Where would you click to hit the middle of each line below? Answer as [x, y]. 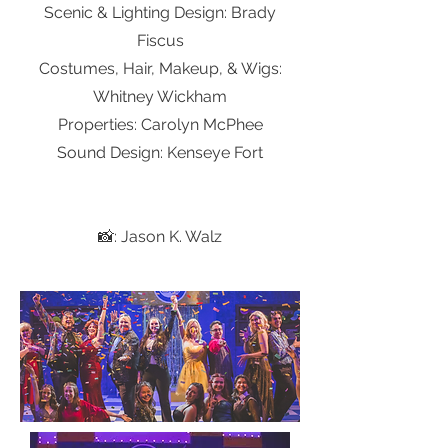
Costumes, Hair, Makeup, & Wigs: [160, 68]
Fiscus [160, 40]
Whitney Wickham [160, 96]
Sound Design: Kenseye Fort [160, 152]
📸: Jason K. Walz [160, 236]
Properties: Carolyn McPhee [160, 124]
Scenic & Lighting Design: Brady [160, 12]
